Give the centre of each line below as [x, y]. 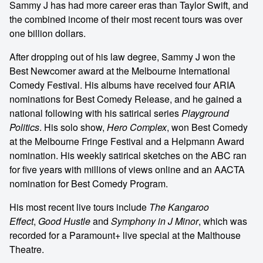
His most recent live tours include [79, 207]
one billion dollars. [48, 33]
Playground [205, 113]
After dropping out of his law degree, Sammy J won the [122, 57]
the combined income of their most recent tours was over [126, 19]
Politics [24, 127]
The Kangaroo [179, 207]
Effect [21, 221]
